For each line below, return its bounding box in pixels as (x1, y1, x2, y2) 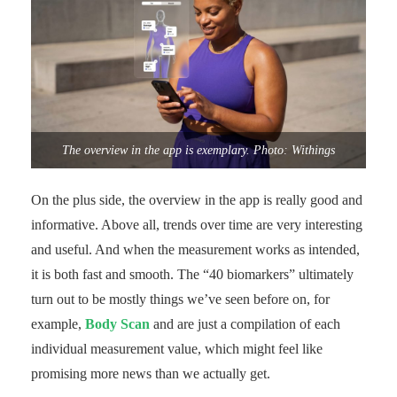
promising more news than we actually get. (31, 366, 270, 382)
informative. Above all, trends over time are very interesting (31, 217, 362, 233)
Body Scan (85, 316, 150, 332)
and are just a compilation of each (150, 316, 340, 332)
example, (31, 316, 85, 332)
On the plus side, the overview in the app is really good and (31, 192, 362, 208)
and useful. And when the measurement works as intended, (31, 242, 360, 258)
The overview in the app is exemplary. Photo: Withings (62, 143, 335, 157)
